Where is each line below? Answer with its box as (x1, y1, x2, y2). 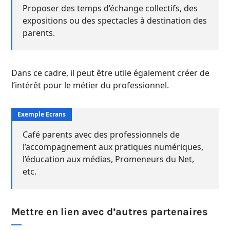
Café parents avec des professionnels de (23, 129, 180, 141)
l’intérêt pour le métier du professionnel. (11, 80, 169, 91)
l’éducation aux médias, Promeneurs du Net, (23, 154, 194, 165)
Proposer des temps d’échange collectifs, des (23, 3, 198, 14)
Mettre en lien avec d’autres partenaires (11, 206, 208, 218)
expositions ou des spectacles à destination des (23, 15, 207, 27)
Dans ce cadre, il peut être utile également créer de (11, 67, 209, 79)
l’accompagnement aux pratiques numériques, (23, 141, 203, 153)
